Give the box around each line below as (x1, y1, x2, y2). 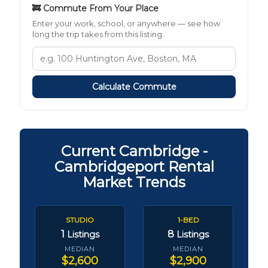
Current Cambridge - (60, 142, 208, 160)
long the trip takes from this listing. (32, 29, 164, 39)
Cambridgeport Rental (54, 157, 214, 175)
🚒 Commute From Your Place (32, 2, 159, 14)
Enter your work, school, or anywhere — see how (32, 18, 220, 28)
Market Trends (83, 173, 185, 191)
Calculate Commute (92, 81, 176, 92)
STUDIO (66, 215, 94, 224)
